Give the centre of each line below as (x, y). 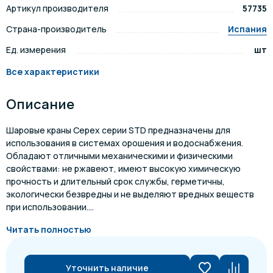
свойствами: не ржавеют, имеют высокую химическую (123, 168)
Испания (247, 29)
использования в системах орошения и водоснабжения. (125, 143)
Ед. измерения (36, 50)
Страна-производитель (56, 29)
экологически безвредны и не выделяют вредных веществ (130, 194)
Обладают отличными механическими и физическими (119, 156)
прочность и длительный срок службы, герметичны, (115, 181)
